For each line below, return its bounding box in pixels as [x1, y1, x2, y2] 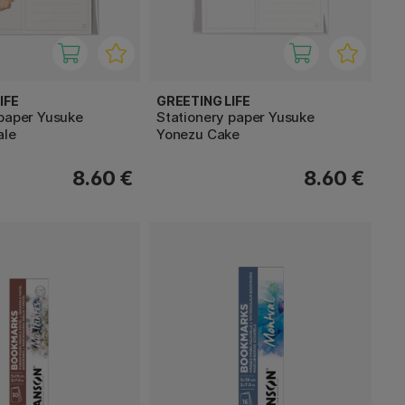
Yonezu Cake [156, 125, 240, 143]
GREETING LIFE [156, 92, 250, 108]
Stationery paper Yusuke [156, 108, 315, 126]
